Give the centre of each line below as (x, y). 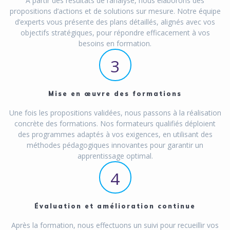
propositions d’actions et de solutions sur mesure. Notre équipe (115, 11)
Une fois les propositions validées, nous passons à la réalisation (115, 113)
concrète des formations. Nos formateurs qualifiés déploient (115, 124)
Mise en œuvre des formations (115, 94)
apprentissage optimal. (115, 156)
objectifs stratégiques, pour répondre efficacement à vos (115, 33)
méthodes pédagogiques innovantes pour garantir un (115, 145)
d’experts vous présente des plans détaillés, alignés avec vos (115, 22)
